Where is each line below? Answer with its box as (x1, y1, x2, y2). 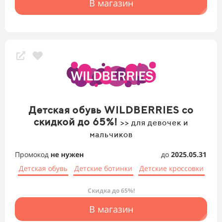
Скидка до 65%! (87, 186, 135, 195)
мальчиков (89, 130, 133, 140)
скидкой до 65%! (34, 116, 120, 128)
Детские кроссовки (139, 164, 204, 173)
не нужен (51, 150, 84, 160)
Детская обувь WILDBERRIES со (28, 104, 194, 116)
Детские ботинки (74, 164, 132, 173)
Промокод (15, 150, 51, 160)
